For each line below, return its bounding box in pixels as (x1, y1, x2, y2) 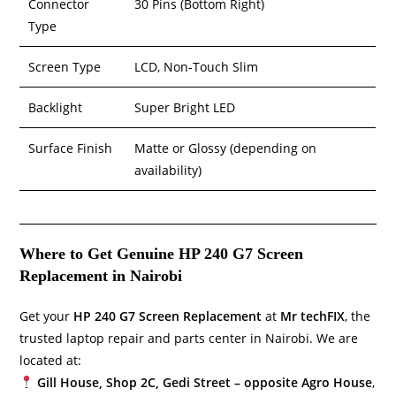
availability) (134, 162, 202, 179)
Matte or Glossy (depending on (134, 140, 317, 157)
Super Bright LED (134, 99, 236, 117)
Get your (19, 307, 74, 324)
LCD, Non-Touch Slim (134, 58, 259, 76)
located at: (19, 351, 82, 369)
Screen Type (28, 58, 102, 76)
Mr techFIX (280, 307, 346, 324)
